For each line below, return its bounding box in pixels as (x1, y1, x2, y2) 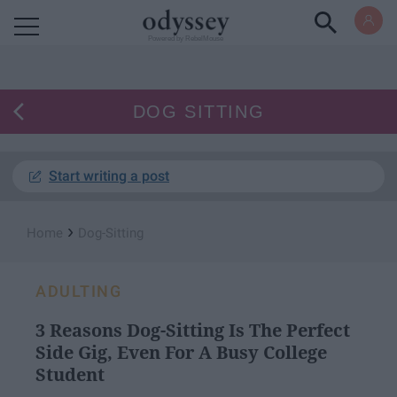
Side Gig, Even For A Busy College (35, 340, 327, 364)
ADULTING (35, 282, 121, 300)
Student (35, 362, 105, 386)
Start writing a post (49, 167, 169, 184)
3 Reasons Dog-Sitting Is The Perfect (35, 318, 350, 342)
